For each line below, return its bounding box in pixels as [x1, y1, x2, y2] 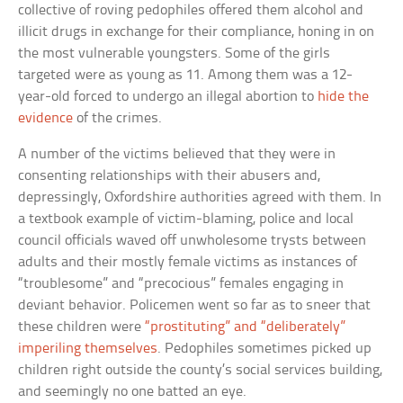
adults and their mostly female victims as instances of [18, 254, 358, 270]
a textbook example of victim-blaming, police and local [18, 210, 354, 227]
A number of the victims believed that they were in [18, 146, 336, 162]
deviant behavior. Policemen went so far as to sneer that [18, 297, 372, 313]
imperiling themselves [18, 340, 158, 356]
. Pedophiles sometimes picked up [157, 340, 372, 356]
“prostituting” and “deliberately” [145, 318, 346, 335]
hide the [318, 88, 370, 104]
